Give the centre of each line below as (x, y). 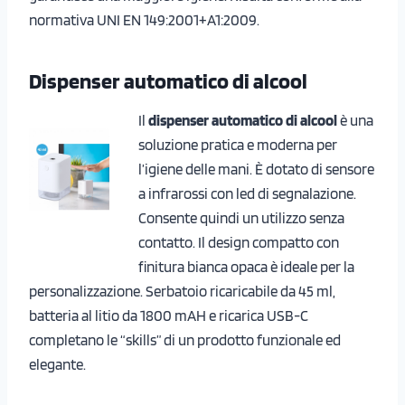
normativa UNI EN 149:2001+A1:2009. (144, 19)
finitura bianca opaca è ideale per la (246, 266)
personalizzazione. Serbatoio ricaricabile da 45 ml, (182, 291)
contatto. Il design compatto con (239, 242)
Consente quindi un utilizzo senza (241, 217)
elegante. (57, 364)
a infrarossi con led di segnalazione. (247, 193)
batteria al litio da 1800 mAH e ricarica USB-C (169, 315)
